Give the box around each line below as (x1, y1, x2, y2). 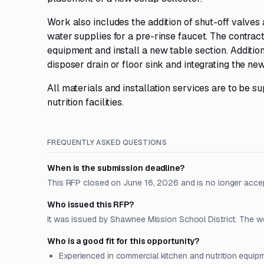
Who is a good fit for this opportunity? (47, 236, 200, 246)
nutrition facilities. (47, 96, 124, 108)
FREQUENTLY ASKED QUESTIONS (47, 138, 167, 147)
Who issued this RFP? (47, 199, 134, 210)
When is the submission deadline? (47, 163, 184, 173)
